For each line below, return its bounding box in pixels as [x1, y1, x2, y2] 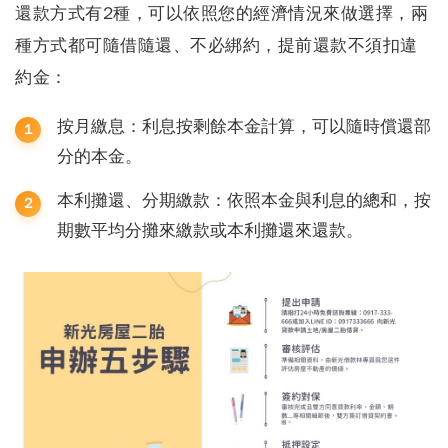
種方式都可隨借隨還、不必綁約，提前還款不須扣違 [15, 34, 418, 56]
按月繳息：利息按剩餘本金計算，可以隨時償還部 [57, 115, 431, 137]
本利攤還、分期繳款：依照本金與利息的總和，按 [57, 189, 431, 211]
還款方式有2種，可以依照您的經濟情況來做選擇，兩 [15, 2, 428, 24]
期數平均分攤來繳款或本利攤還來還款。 [57, 219, 363, 241]
